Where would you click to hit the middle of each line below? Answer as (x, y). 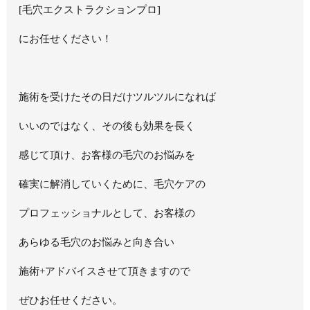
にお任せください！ (66, 38)
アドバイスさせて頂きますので (118, 271)
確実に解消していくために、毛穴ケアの (112, 184)
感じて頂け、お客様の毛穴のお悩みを (107, 155)
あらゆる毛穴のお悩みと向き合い (97, 242)
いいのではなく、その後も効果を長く (107, 126)
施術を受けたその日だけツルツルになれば (118, 97)
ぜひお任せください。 (71, 300)
